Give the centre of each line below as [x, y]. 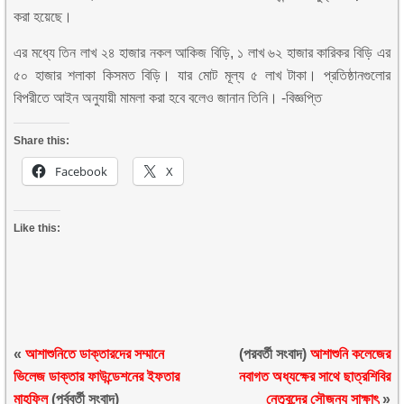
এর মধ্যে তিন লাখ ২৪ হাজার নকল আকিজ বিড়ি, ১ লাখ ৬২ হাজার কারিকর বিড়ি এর [202, 53]
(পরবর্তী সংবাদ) [274, 354]
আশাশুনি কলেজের [350, 354]
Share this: [42, 141]
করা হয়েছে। [43, 17]
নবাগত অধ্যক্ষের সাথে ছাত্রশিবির [314, 376]
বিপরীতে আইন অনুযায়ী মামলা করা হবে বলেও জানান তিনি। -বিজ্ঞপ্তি [168, 98]
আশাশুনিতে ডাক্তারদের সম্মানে [95, 354]
